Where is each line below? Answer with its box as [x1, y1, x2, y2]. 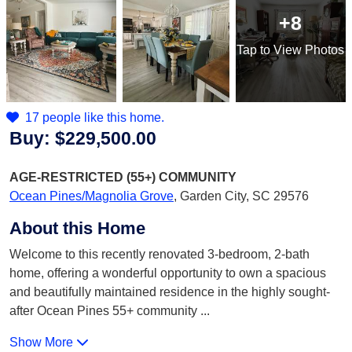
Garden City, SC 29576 [180, 189, 309, 203]
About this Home [9, 218, 145, 238]
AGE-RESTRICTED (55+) [9, 170, 159, 184]
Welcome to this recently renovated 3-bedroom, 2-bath [9, 247, 310, 261]
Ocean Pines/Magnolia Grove [9, 189, 174, 203]
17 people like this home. [25, 111, 164, 124]
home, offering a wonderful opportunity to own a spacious [9, 266, 326, 280]
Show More [9, 335, 76, 349]
